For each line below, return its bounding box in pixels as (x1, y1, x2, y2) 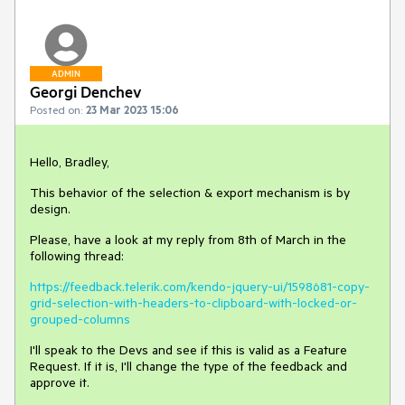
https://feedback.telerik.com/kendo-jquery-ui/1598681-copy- (30, 278, 370, 296)
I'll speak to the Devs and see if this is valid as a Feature (30, 342, 347, 359)
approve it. (30, 374, 89, 391)
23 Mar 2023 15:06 (86, 102, 179, 118)
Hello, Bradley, (30, 154, 109, 171)
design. (30, 201, 71, 218)
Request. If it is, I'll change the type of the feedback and (30, 358, 347, 375)
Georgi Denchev (30, 81, 142, 102)
